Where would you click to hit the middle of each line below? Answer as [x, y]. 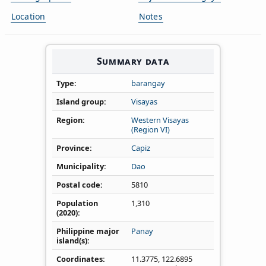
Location [28, 16]
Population [77, 203]
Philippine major [88, 231]
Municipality [80, 166]
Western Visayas [160, 120]
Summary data [133, 61]
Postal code [78, 184]
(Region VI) [151, 129]
